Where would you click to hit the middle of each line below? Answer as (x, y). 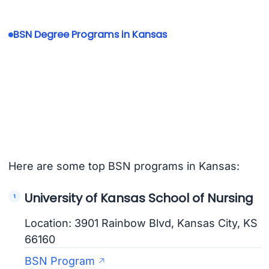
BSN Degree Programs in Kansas (90, 35)
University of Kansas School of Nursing (139, 198)
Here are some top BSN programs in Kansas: (124, 166)
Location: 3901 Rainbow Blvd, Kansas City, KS (141, 223)
